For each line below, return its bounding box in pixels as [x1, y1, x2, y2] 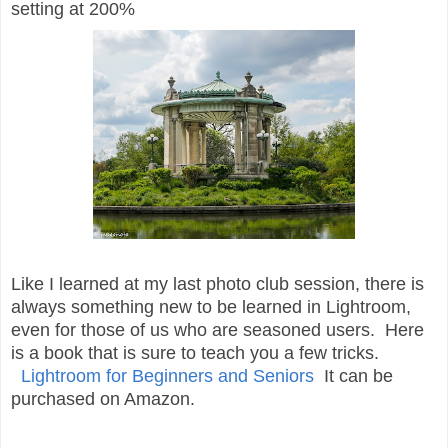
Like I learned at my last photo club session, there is [11, 274, 424, 295]
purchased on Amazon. [11, 389, 195, 410]
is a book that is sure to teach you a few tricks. [11, 343, 384, 364]
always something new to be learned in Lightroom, [11, 297, 411, 318]
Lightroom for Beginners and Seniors [21, 366, 314, 387]
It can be [314, 366, 393, 387]
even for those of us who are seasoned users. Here [11, 320, 424, 341]
